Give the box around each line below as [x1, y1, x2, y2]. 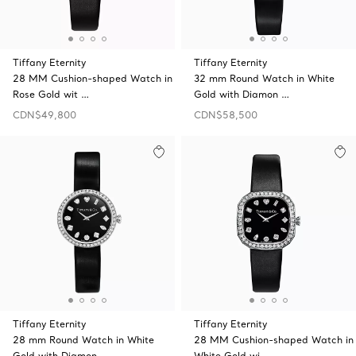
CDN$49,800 [13, 109, 76, 121]
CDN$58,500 [194, 109, 257, 121]
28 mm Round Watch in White [13, 334, 154, 346]
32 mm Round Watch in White [194, 72, 335, 84]
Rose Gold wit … [13, 88, 89, 100]
